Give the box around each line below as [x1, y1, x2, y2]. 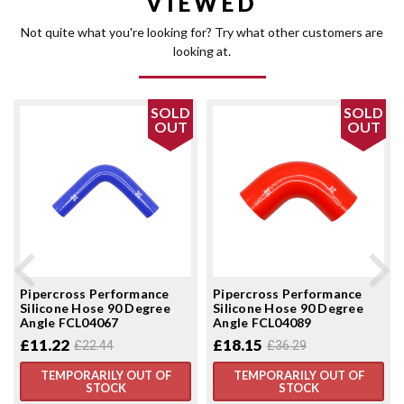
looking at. [173, 42, 231, 59]
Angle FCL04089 [213, 314, 312, 330]
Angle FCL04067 [20, 314, 119, 330]
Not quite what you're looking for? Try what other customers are [21, 23, 383, 40]
